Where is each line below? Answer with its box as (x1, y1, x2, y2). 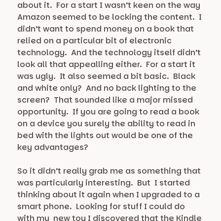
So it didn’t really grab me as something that (17, 165, 201, 177)
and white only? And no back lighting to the (17, 82, 196, 94)
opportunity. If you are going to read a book (17, 106, 199, 118)
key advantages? (17, 142, 88, 153)
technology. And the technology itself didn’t (17, 47, 201, 59)
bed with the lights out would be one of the (17, 130, 193, 142)
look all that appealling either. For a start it (17, 59, 195, 71)
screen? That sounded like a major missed (17, 94, 193, 106)
